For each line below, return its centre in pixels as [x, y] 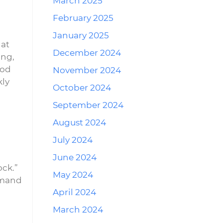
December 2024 [87, 53]
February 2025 [83, 18]
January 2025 [81, 35]
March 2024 [78, 210]
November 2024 [87, 70]
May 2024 [73, 175]
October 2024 [82, 88]
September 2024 [88, 105]
